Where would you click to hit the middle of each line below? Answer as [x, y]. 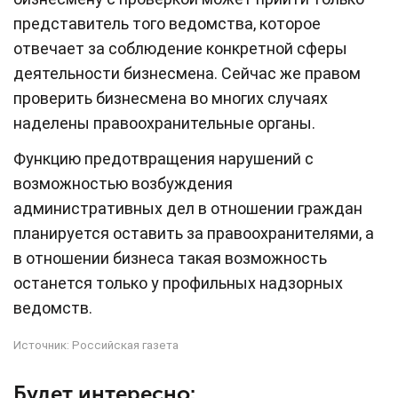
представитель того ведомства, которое [167, 23]
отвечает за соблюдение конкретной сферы [180, 48]
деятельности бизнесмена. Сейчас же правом [187, 73]
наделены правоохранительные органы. [164, 123]
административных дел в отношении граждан [188, 208]
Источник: [43, 345]
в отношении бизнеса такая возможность [170, 258]
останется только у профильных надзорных [178, 283]
